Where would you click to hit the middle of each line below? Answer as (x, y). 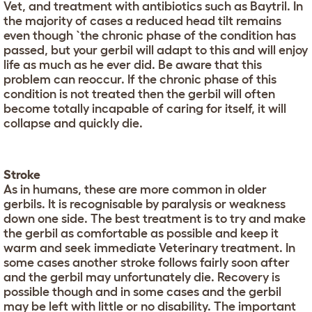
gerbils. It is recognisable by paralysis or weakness (145, 204)
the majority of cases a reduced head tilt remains (142, 21)
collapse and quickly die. (73, 123)
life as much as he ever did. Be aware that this (133, 64)
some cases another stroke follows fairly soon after (147, 262)
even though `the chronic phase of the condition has (150, 35)
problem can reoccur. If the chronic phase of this (140, 79)
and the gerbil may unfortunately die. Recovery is (142, 277)
